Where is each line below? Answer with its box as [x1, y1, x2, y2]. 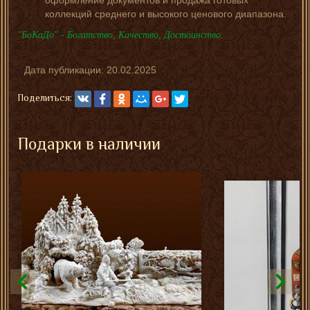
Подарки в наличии [17, 134, 161, 153]
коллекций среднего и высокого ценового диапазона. [45, 8, 286, 19]
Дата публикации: [24, 64, 107, 75]
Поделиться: [17, 91, 72, 103]
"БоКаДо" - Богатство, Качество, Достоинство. [17, 29, 224, 40]
